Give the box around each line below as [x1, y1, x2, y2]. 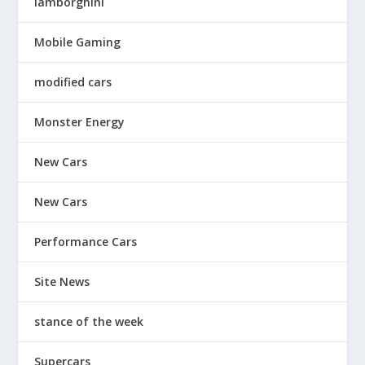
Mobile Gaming [34, 34, 121, 50]
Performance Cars [34, 234, 138, 249]
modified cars [34, 74, 112, 90]
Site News [34, 274, 90, 289]
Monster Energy [34, 114, 125, 130]
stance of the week [34, 314, 144, 329]
